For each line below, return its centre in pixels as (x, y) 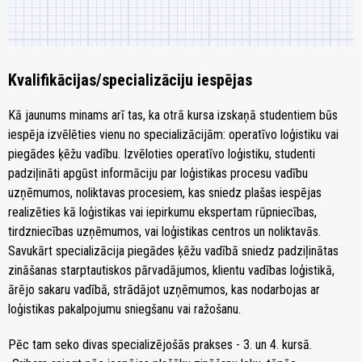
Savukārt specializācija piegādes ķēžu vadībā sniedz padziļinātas (173, 250)
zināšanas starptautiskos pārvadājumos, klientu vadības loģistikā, (171, 270)
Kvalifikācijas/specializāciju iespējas (130, 80)
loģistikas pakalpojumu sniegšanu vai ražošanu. (124, 309)
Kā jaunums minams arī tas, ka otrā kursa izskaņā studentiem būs (173, 115)
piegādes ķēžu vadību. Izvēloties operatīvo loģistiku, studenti (162, 154)
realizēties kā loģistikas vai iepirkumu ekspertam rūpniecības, (162, 212)
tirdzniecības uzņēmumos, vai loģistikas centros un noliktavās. (164, 231)
